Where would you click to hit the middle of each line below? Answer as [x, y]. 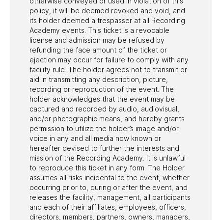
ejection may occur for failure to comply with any [109, 59]
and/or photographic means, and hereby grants [107, 118]
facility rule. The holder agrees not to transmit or [108, 69]
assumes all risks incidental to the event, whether [110, 177]
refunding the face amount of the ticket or [98, 50]
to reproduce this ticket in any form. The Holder [107, 167]
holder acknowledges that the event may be [102, 99]
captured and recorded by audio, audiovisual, [104, 109]
